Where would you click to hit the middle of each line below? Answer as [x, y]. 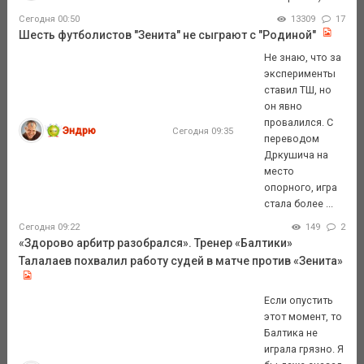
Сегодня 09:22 [49, 227]
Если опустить [299, 300]
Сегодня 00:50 [49, 19]
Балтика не [291, 332]
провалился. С [299, 122]
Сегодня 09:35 [202, 130]
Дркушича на [297, 154]
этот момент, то [303, 316]
